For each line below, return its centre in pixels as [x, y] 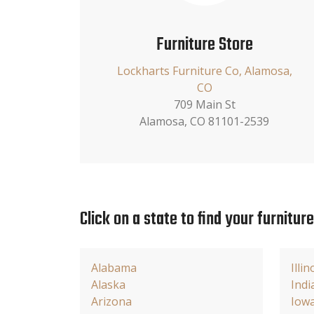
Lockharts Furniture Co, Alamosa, [204, 70]
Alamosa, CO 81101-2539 [205, 121]
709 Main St [204, 104]
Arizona [111, 301]
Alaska [108, 284]
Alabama [114, 267]
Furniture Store [204, 45]
